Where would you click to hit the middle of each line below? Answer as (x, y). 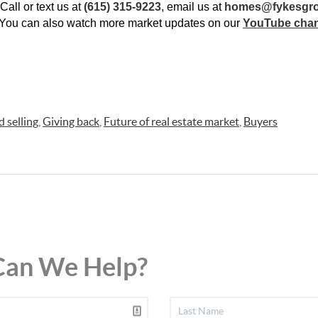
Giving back (71, 121)
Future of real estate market (171, 121)
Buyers (261, 121)
